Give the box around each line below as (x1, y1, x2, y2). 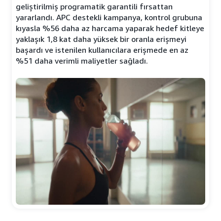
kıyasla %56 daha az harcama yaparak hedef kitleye (16, 23, 204, 34)
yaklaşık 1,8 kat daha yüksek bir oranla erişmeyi (16, 34, 186, 44)
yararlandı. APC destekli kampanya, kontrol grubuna (16, 12, 202, 23)
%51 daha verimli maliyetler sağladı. (16, 56, 148, 66)
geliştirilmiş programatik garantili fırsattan (16, 1, 173, 12)
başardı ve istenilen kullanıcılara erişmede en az (16, 45, 188, 55)
